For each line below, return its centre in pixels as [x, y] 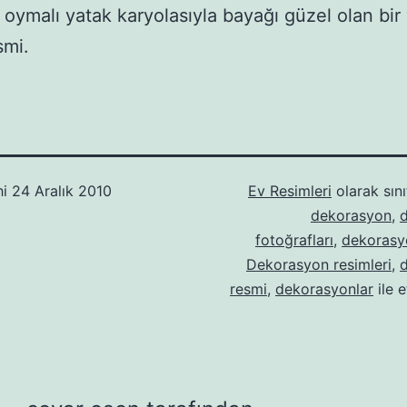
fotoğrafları [294, 240]
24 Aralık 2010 [62, 191]
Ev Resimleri [290, 191]
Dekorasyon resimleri [319, 265]
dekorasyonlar [324, 289]
